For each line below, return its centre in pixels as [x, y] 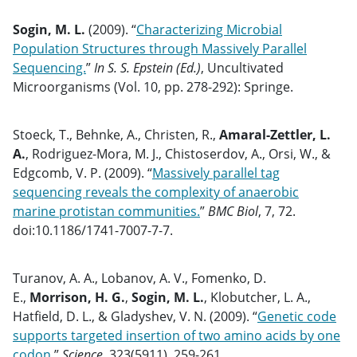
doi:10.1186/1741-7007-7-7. [93, 230]
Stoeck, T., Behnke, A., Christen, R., [116, 135]
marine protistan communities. [106, 211]
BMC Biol [233, 211]
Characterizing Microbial [209, 29]
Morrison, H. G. [77, 297]
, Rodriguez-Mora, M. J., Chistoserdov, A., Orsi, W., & [178, 154]
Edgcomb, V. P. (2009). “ [82, 173]
